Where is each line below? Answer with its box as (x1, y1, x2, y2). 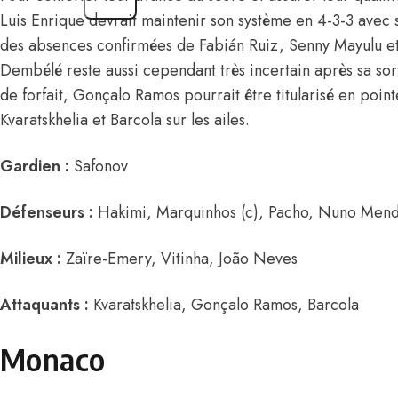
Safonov (69, 155, 128, 179)
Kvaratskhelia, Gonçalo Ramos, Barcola (89, 293, 359, 317)
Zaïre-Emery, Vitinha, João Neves (61, 247, 298, 271)
